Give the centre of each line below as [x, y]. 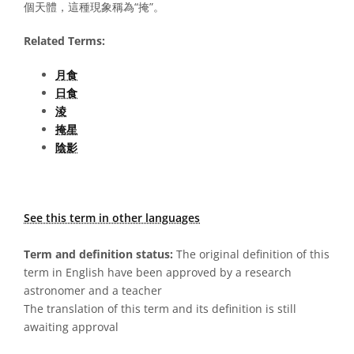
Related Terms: [64, 41]
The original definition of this [251, 254]
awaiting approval [71, 327]
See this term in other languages [112, 218]
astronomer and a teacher [93, 290]
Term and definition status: [98, 254]
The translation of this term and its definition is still [160, 309]
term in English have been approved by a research [158, 272]
